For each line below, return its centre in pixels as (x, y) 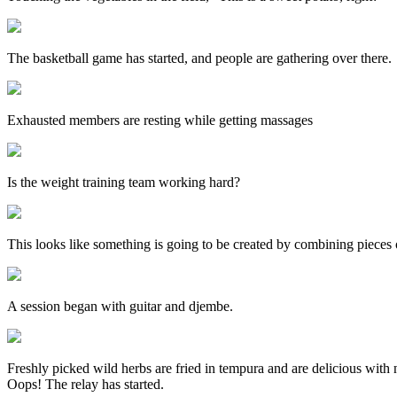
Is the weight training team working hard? (124, 182)
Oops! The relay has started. (86, 384)
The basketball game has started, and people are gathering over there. (199, 58)
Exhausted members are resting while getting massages (160, 120)
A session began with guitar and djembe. (120, 306)
